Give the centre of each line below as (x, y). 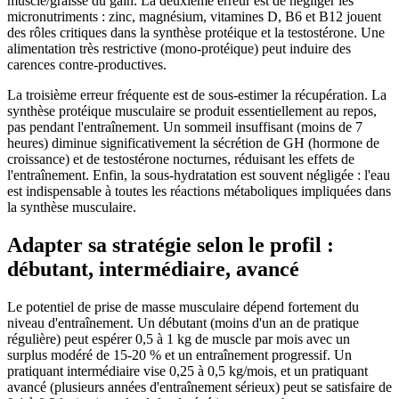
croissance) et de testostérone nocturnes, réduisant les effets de (181, 159)
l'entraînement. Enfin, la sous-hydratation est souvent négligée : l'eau (199, 175)
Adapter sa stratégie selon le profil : (171, 245)
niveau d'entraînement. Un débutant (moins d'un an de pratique (183, 323)
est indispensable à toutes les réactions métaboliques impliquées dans (199, 191)
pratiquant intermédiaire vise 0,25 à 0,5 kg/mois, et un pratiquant (187, 371)
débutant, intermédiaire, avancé (153, 269)
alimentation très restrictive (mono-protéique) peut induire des (179, 49)
